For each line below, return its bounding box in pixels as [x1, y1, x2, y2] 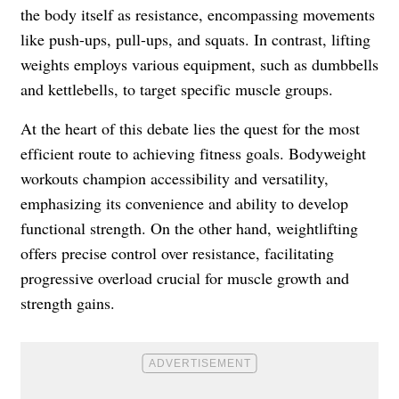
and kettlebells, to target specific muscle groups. [20, 78, 333, 101]
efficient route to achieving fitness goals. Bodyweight [20, 142, 366, 165]
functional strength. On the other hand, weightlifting [20, 217, 358, 240]
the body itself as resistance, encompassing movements [20, 4, 375, 26]
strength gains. [20, 292, 115, 314]
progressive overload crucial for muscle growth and [20, 267, 349, 289]
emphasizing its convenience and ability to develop [20, 192, 348, 215]
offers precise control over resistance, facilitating [20, 242, 334, 265]
